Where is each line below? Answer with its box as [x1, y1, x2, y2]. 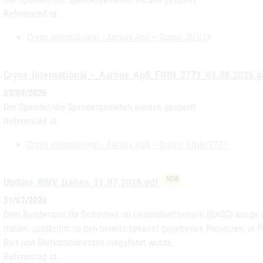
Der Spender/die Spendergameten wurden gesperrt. [4, 102, 198, 113]
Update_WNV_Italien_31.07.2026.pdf [4, 176, 161, 188]
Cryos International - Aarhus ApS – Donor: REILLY [27, 32, 212, 43]
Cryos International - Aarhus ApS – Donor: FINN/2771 [27, 139, 228, 150]
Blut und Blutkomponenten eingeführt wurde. [4, 237, 174, 248]
